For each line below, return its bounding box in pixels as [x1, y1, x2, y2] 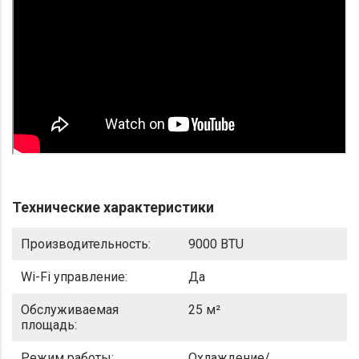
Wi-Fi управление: [21, 269, 127, 285]
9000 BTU [188, 236, 244, 252]
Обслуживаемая [21, 302, 119, 318]
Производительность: [21, 236, 151, 252]
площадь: [21, 317, 77, 333]
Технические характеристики [12, 199, 214, 216]
